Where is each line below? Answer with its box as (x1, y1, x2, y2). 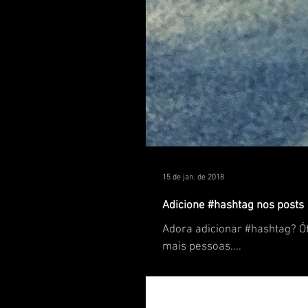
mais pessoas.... (162, 240, 241, 254)
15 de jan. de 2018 (162, 173, 224, 182)
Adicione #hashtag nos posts (162, 199, 304, 212)
